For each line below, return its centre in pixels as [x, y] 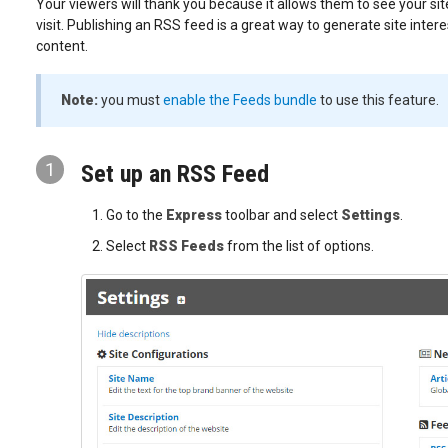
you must [130, 99]
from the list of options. [298, 246]
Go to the [135, 215]
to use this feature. [377, 99]
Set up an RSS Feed [174, 173]
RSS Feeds [186, 246]
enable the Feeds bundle [239, 99]
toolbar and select [281, 215]
